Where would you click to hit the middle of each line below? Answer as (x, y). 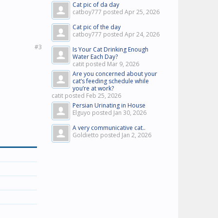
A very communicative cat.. (109, 128)
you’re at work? (93, 88)
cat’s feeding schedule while (111, 81)
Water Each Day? (95, 57)
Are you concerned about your (115, 74)
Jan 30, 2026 (130, 113)
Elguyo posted (93, 113)
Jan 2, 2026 (136, 135)
